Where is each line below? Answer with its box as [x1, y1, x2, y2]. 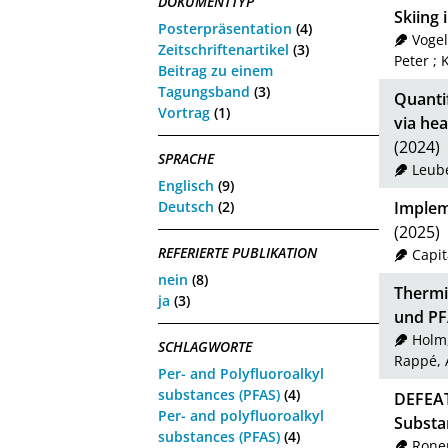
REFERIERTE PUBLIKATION [158, 243, 318, 263]
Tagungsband [158, 81, 251, 101]
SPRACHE [158, 149, 215, 169]
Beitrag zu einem [158, 60, 274, 80]
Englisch [158, 175, 215, 195]
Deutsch [158, 196, 215, 216]
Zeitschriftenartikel [158, 39, 290, 59]
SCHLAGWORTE [158, 337, 253, 357]
